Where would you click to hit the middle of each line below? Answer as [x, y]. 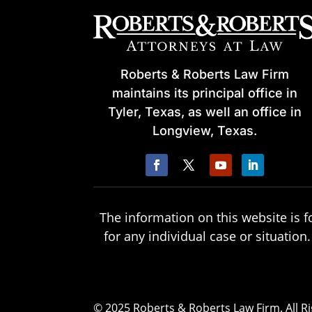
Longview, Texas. [204, 130]
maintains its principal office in [204, 93]
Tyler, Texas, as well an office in [204, 111]
